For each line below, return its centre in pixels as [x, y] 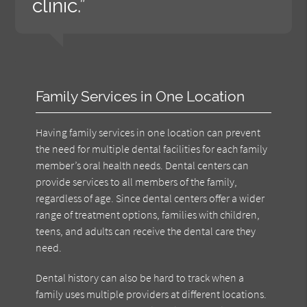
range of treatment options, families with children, [148, 214]
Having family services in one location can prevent [148, 132]
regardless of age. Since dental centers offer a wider [150, 198]
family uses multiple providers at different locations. [151, 294]
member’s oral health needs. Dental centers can [143, 165]
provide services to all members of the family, [137, 181]
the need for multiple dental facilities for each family [152, 148]
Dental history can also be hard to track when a [140, 277]
